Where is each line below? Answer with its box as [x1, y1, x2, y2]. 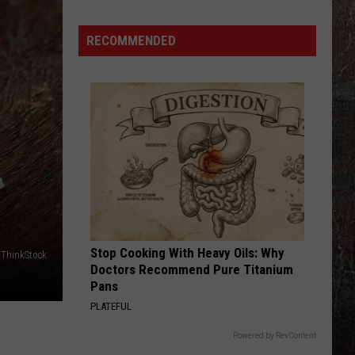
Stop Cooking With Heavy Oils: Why [90, 245, 284, 261]
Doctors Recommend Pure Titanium [90, 261, 293, 277]
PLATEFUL [90, 300, 132, 312]
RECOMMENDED [86, 32, 176, 48]
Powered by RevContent [233, 331, 316, 340]
